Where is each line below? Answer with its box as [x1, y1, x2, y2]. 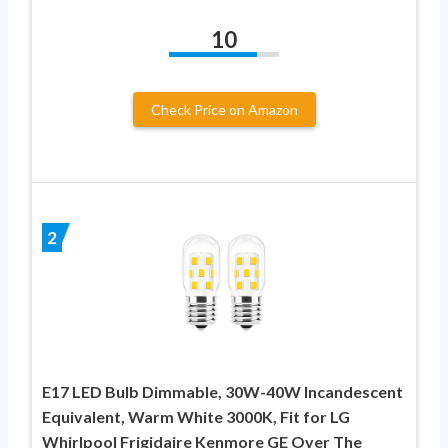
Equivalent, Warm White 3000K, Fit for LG [42, 406, 350, 426]
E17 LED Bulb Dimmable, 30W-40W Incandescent [42, 381, 403, 401]
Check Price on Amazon [150, 100, 298, 118]
